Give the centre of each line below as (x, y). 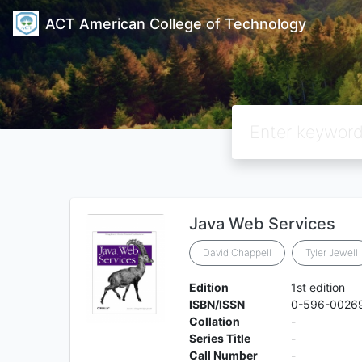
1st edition (318, 287)
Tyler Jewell (331, 253)
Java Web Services (262, 224)
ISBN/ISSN (217, 304)
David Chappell (237, 253)
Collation (214, 321)
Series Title (219, 338)
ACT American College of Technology (176, 23)
